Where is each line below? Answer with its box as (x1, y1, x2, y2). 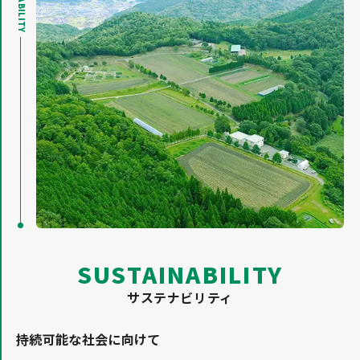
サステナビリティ (126, 287, 234, 307)
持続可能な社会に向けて (16, 329, 161, 349)
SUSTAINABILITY (76, 257, 284, 291)
